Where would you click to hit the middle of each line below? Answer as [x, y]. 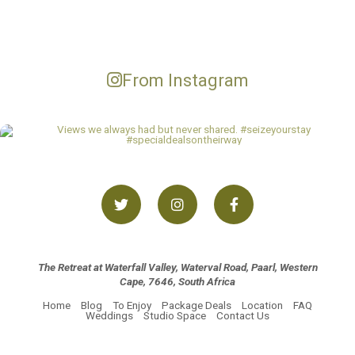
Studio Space [175, 316]
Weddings [109, 316]
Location [262, 305]
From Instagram [185, 80]
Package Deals [197, 305]
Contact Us [243, 316]
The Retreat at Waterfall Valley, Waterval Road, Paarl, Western [177, 267]
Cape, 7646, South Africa [177, 282]
